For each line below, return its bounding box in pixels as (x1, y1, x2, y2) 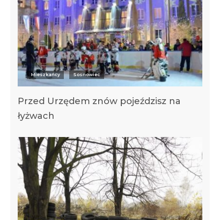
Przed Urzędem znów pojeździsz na (17, 96, 181, 107)
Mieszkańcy (30, 72, 60, 78)
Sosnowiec (73, 72, 100, 78)
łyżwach (17, 110, 55, 122)
